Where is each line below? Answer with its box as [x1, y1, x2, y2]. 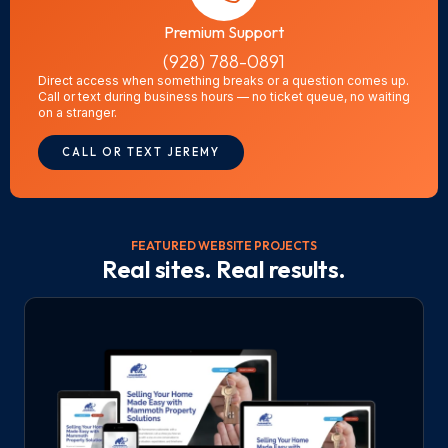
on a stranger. [38, 104, 117, 120]
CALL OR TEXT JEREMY [62, 145, 220, 160]
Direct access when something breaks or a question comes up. [38, 72, 409, 88]
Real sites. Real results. [102, 254, 346, 285]
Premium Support [164, 21, 284, 42]
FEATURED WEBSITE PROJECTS [131, 238, 317, 254]
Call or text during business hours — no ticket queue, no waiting [38, 88, 410, 104]
